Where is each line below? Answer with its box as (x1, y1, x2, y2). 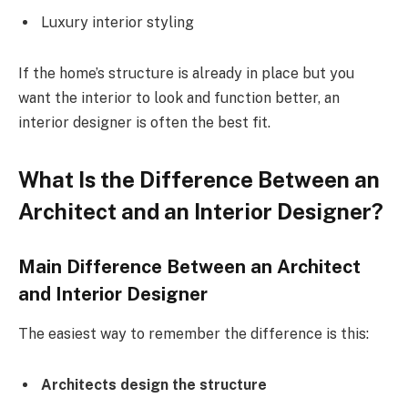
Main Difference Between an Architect (18, 255, 361, 278)
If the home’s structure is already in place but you (18, 64, 354, 82)
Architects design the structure (41, 375, 267, 393)
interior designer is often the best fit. (18, 113, 270, 131)
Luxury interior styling (41, 14, 194, 32)
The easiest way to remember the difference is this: (18, 325, 369, 343)
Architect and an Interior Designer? (18, 199, 383, 225)
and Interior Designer (18, 282, 208, 305)
